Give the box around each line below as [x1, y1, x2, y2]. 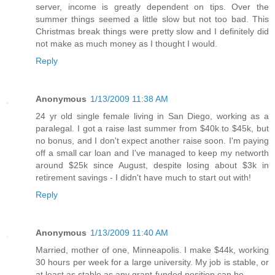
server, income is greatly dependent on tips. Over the [36, 1, 269, 12]
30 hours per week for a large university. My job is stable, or [36, 257, 269, 267]
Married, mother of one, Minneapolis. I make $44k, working [36, 244, 269, 255]
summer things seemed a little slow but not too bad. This [36, 14, 269, 24]
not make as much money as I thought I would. [36, 38, 217, 48]
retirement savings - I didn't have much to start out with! [36, 172, 251, 182]
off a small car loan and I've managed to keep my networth [36, 147, 269, 158]
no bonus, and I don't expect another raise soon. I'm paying [36, 135, 269, 145]
